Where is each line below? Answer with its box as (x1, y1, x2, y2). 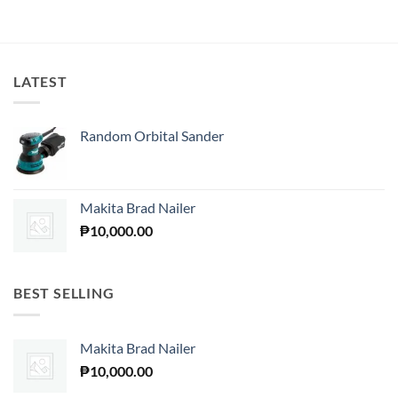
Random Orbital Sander (80, 127, 224, 145)
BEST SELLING (13, 284, 115, 302)
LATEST (13, 72, 68, 90)
